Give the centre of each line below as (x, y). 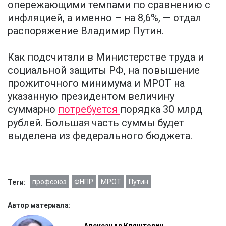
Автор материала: (39, 206)
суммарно (33, 110)
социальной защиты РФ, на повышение (104, 70)
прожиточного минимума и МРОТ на (96, 83)
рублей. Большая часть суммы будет (96, 123)
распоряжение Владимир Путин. (86, 31)
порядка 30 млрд (161, 110)
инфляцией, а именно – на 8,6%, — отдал (104, 18)
